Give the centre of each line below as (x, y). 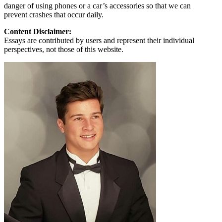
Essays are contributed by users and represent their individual (99, 40)
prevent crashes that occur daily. (54, 14)
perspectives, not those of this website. (64, 49)
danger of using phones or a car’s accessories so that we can (97, 5)
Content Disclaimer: (38, 31)
